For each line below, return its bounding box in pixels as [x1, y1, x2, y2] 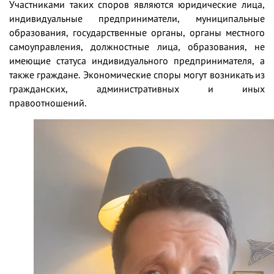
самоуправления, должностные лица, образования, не [9, 40, 265, 53]
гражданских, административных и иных [9, 83, 265, 95]
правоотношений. [9, 97, 86, 109]
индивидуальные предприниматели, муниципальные [9, 12, 265, 24]
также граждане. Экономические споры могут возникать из [9, 68, 265, 81]
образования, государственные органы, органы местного [9, 26, 265, 39]
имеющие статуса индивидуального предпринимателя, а [9, 54, 265, 67]
